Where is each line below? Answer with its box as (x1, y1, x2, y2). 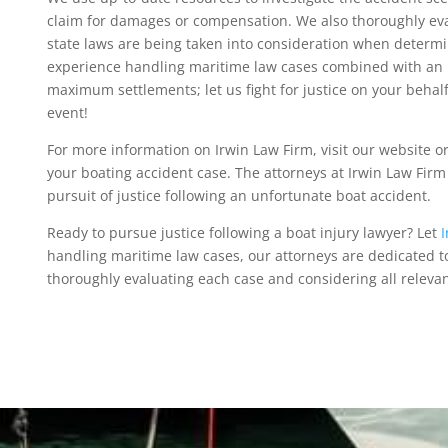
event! (46, 103, 92, 123)
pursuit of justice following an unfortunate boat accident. (46, 186, 435, 206)
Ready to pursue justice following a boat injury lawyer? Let (46, 223, 441, 243)
